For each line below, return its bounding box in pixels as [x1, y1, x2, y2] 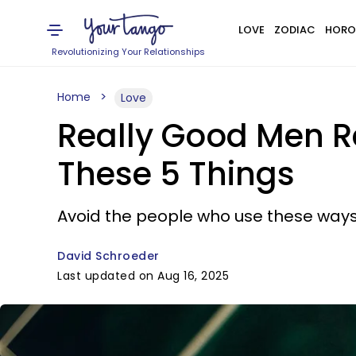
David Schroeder [57, 248, 160, 264]
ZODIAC [273, 22, 315, 37]
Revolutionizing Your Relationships [52, 45, 206, 58]
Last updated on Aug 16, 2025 [57, 268, 229, 284]
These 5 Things [57, 152, 295, 196]
